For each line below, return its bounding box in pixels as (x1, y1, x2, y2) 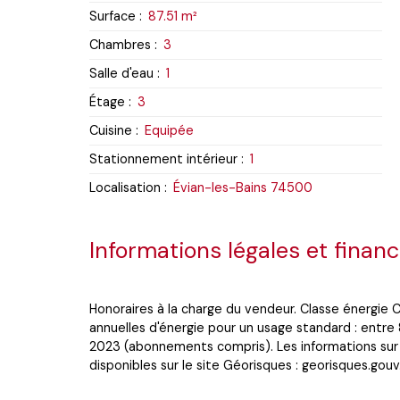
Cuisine (89, 121, 132, 138)
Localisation (89, 179, 161, 196)
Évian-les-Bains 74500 (173, 179, 312, 196)
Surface (89, 7, 136, 24)
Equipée (145, 121, 194, 138)
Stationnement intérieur (89, 150, 237, 167)
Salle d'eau (89, 64, 154, 81)
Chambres (89, 36, 151, 53)
